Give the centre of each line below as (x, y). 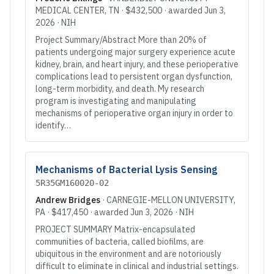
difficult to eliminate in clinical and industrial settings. (137, 266)
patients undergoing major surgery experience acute (135, 52)
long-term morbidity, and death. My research (120, 89)
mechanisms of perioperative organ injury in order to (134, 113)
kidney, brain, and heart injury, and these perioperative (137, 64)
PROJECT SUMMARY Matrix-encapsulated (115, 229)
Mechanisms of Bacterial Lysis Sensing (126, 169)
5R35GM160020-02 (72, 183)
